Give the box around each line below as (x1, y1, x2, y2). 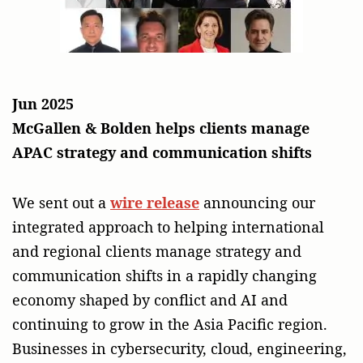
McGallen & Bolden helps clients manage (12, 117, 310, 138)
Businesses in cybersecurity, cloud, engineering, (12, 338, 347, 358)
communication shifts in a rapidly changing (12, 265, 317, 285)
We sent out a (12, 192, 110, 212)
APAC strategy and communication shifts (12, 142, 312, 162)
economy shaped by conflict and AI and (12, 289, 288, 310)
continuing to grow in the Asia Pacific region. (12, 314, 327, 334)
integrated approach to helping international (12, 216, 324, 237)
